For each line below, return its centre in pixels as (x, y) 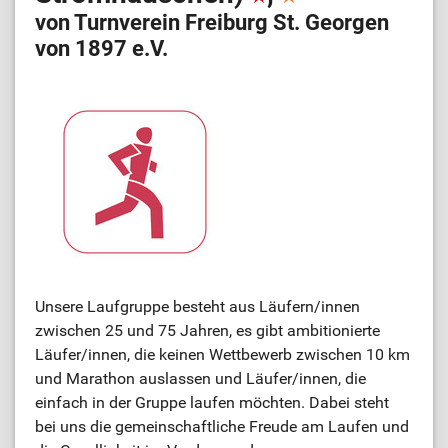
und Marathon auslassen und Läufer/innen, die (200, 378)
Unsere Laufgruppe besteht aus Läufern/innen (197, 306)
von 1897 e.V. (101, 48)
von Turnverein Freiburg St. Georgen (212, 22)
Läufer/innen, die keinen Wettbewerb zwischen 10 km (222, 354)
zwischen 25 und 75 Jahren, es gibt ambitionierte (207, 330)
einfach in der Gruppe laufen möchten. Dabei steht (212, 402)
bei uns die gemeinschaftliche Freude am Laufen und (222, 426)
